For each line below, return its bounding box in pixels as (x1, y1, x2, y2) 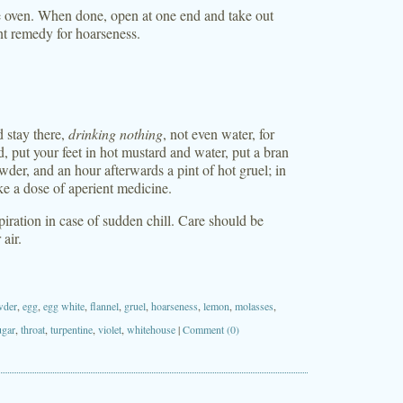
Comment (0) (183, 322, 239, 336)
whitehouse (127, 322, 175, 336)
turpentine (50, 322, 93, 336)
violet (98, 322, 121, 336)
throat (21, 322, 45, 336)
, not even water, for (163, 124, 274, 143)
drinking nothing (68, 124, 163, 143)
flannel (90, 299, 119, 313)
